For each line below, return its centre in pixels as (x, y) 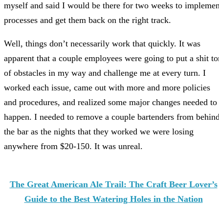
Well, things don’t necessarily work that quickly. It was (102, 44)
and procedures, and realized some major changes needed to (110, 102)
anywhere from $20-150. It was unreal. (73, 146)
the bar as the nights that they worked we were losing (99, 132)
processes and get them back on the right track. (88, 20)
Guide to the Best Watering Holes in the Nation (113, 199)
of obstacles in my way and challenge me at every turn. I (105, 73)
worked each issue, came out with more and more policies (107, 88)
